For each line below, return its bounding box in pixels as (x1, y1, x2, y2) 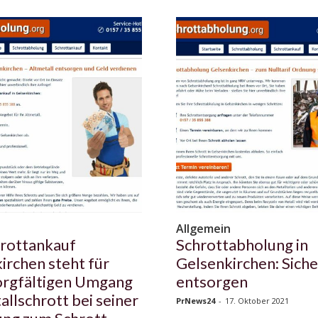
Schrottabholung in (176, 235, 308, 255)
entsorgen (176, 272, 248, 292)
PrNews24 (176, 295, 215, 307)
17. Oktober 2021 (225, 295, 289, 307)
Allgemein (176, 221, 231, 237)
